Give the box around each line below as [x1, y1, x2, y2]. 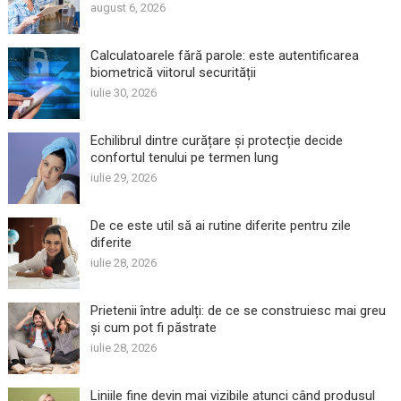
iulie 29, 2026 [90, 170, 157, 184]
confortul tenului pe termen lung [90, 149, 278, 166]
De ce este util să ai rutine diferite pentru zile [90, 217, 351, 234]
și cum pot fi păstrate [90, 319, 217, 336]
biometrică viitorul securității [90, 64, 256, 81]
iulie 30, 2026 [90, 85, 157, 99]
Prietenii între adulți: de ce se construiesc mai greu [90, 302, 386, 319]
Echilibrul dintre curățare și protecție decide [90, 132, 343, 149]
